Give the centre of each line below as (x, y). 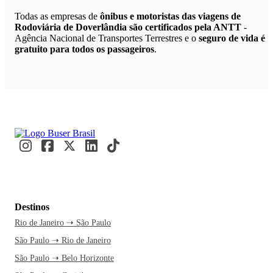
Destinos (32, 207)
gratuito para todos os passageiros (84, 49)
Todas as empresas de (57, 16)
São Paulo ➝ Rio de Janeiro (63, 241)
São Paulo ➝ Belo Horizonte (64, 258)
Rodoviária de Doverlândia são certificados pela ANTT (128, 27)
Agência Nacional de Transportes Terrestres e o (107, 38)
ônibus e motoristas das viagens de (170, 16)
